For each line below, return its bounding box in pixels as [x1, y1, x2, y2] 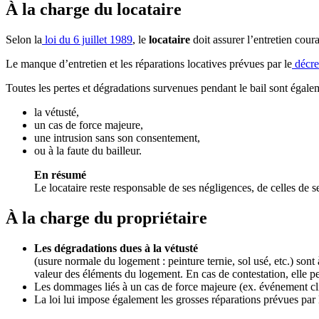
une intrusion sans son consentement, [34, 131, 200, 144]
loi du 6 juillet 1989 [42, 33, 132, 46]
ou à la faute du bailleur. [34, 144, 142, 157]
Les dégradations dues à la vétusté [34, 241, 198, 254]
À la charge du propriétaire [6, 208, 207, 227]
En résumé [34, 168, 86, 181]
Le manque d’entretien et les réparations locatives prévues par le [6, 57, 292, 70]
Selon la [6, 33, 42, 46]
